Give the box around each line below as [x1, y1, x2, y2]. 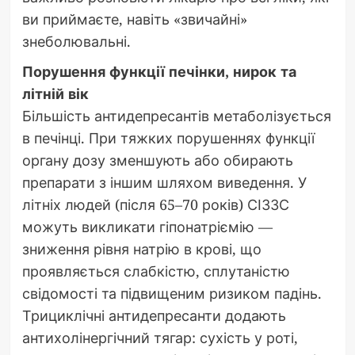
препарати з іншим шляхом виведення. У [21, 173, 307, 193]
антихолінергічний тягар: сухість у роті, [21, 328, 298, 348]
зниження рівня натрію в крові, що [21, 239, 261, 259]
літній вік [21, 84, 89, 104]
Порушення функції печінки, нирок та [21, 62, 296, 82]
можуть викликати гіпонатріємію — [21, 217, 273, 237]
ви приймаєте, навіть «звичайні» [21, 10, 247, 29]
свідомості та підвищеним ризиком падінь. [21, 284, 322, 303]
